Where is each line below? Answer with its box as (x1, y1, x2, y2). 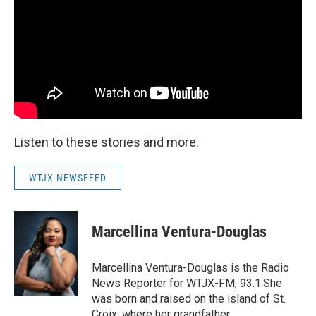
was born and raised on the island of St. (92, 291, 286, 305)
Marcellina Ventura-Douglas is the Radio (92, 260, 289, 274)
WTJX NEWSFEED (29, 171, 107, 183)
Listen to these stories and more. (14, 134, 199, 150)
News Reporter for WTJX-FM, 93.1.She (92, 276, 282, 290)
